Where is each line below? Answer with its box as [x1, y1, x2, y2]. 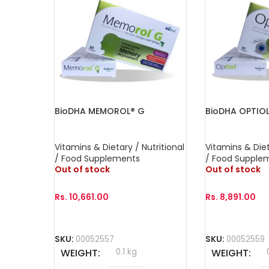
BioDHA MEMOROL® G [55, 104, 145, 117]
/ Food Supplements [55, 152, 140, 165]
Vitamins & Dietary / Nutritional [55, 141, 184, 153]
